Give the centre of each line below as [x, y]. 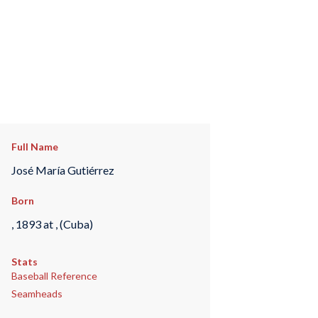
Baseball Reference [54, 276]
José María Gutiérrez [62, 170]
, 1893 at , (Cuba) [52, 224]
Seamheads [37, 294]
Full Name [34, 147]
